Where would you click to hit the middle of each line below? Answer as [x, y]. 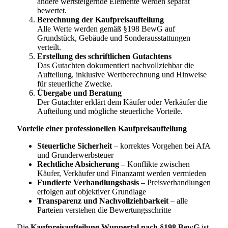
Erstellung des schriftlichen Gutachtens [104, 56]
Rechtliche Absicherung [78, 164]
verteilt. [49, 47]
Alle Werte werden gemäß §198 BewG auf [106, 28]
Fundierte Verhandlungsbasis [88, 182]
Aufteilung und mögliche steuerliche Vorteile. [110, 111]
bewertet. [52, 10]
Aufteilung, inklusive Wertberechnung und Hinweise [122, 74]
